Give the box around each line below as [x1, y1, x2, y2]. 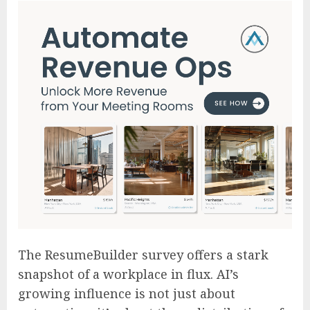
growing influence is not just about [18, 284, 235, 302]
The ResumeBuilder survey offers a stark [18, 246, 268, 263]
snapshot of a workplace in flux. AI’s [18, 265, 239, 282]
